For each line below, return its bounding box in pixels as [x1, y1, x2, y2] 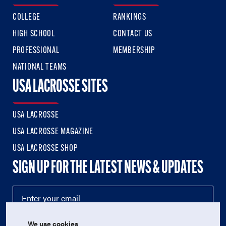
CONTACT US [113, 29, 153, 39]
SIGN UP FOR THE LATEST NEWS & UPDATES [13, 159, 203, 178]
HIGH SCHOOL [13, 29, 55, 39]
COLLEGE [13, 12, 41, 22]
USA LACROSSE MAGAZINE [13, 127, 94, 137]
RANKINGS [113, 12, 146, 22]
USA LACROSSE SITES [13, 78, 108, 96]
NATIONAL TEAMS [13, 62, 67, 72]
